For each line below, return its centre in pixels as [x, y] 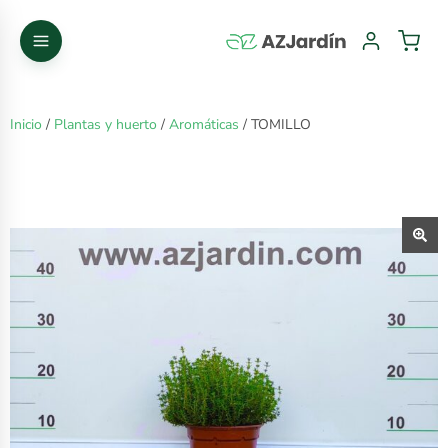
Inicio [26, 124]
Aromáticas [204, 124]
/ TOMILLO [275, 124]
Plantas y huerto [105, 124]
